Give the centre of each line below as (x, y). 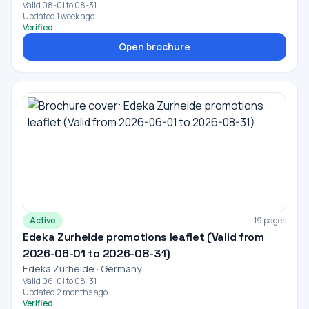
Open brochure (154, 47)
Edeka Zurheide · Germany (82, 269)
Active (43, 220)
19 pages (270, 220)
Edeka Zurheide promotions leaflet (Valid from (143, 237)
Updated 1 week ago (59, 16)
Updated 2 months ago (65, 292)
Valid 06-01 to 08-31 (60, 281)
